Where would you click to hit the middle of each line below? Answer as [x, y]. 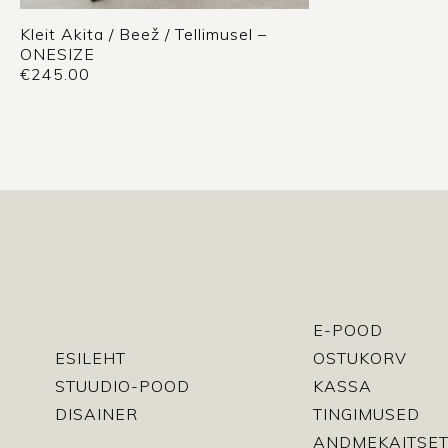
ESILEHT [90, 358]
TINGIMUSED [367, 414]
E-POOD [348, 330]
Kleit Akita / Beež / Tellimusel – [143, 33]
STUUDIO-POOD [122, 386]
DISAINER [96, 414]
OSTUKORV [360, 358]
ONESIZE [57, 53]
